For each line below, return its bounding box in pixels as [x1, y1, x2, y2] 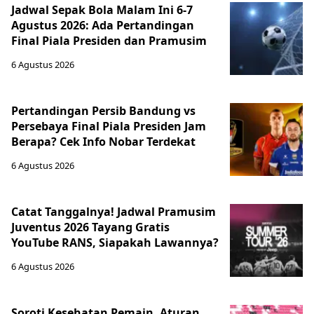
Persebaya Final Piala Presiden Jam [11, 118, 206, 134]
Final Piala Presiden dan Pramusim [11, 32, 207, 48]
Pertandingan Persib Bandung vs [11, 102, 196, 118]
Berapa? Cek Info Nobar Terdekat [11, 133, 196, 149]
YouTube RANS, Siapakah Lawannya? [11, 234, 219, 250]
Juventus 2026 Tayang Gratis [11, 219, 170, 235]
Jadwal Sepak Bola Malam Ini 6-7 [11, 1, 193, 18]
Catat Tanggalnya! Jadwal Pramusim [11, 203, 216, 219]
